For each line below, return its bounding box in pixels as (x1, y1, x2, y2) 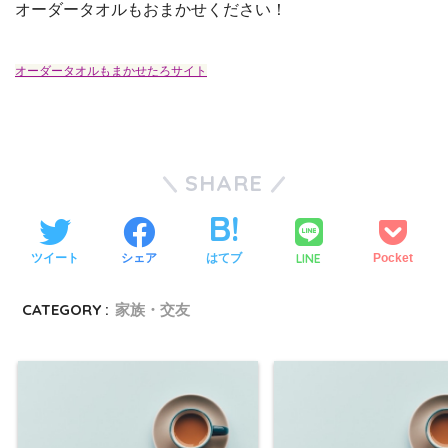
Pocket (373, 251, 414, 266)
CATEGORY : (22, 299, 110, 319)
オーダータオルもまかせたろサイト (15, 63, 207, 78)
